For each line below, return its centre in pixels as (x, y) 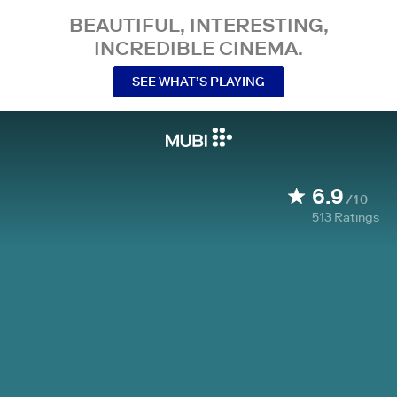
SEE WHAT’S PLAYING (198, 81)
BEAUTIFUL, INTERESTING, (198, 25)
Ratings (357, 217)
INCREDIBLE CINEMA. (198, 48)
